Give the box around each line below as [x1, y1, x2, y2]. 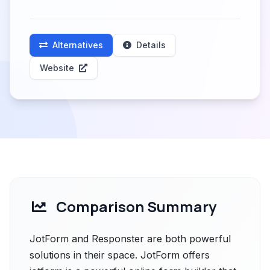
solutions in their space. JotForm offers [30, 249, 210, 261]
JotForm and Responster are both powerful [30, 233, 231, 245]
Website [40, 63, 74, 73]
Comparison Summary [56, 196, 216, 216]
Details [136, 40, 166, 50]
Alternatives [52, 40, 103, 50]
